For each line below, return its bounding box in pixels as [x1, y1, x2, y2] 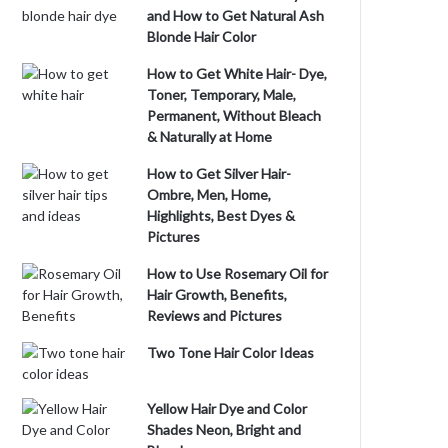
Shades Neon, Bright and [147, 421, 302, 438]
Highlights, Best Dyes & [147, 207, 296, 224]
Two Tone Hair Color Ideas [147, 344, 315, 361]
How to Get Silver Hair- [147, 165, 292, 182]
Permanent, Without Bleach [147, 107, 322, 124]
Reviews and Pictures [147, 307, 283, 324]
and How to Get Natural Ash [147, 7, 325, 24]
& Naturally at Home [147, 128, 273, 145]
